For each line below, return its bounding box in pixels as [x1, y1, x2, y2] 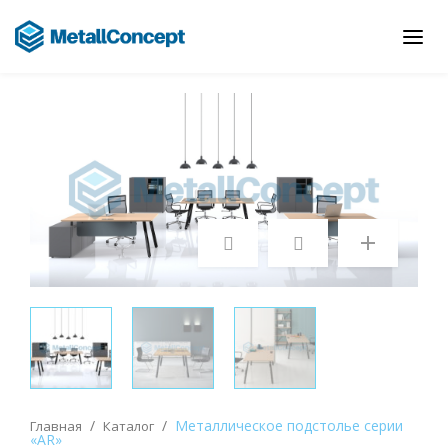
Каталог [103, 416, 154, 435]
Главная [30, 416, 82, 435]
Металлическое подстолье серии [175, 415, 403, 435]
